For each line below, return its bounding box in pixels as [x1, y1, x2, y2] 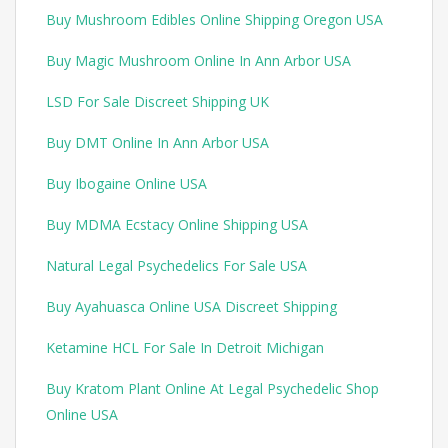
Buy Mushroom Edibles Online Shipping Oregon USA [46, 10, 383, 30]
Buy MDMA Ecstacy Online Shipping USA [46, 215, 308, 235]
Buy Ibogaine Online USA [46, 174, 207, 194]
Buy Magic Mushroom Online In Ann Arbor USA [46, 51, 351, 71]
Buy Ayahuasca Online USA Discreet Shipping [46, 297, 337, 317]
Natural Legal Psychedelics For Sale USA [46, 256, 307, 276]
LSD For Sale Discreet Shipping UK [46, 92, 269, 112]
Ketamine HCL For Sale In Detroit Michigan [46, 338, 324, 358]
